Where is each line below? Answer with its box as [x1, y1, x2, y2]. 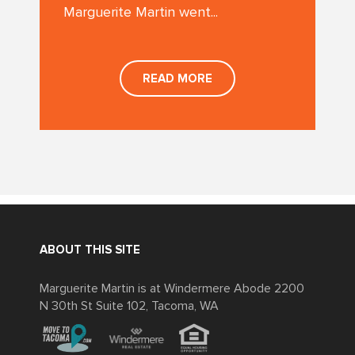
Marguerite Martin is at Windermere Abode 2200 [40, 281, 304, 297]
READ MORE [143, 73, 212, 86]
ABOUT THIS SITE [40, 244, 140, 257]
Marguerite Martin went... [63, 3, 218, 21]
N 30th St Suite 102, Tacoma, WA [40, 298, 219, 315]
